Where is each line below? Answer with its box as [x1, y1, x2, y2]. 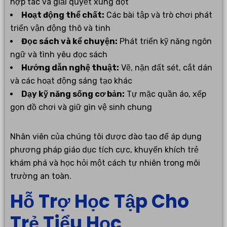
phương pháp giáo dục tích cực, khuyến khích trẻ [10, 144, 199, 155]
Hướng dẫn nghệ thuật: [21, 62, 119, 72]
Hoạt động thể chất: [21, 10, 104, 20]
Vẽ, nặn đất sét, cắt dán [119, 62, 212, 72]
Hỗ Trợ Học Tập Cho [10, 188, 189, 214]
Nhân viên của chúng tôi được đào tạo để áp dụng [10, 131, 202, 141]
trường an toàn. [10, 171, 71, 181]
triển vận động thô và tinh [10, 23, 110, 33]
